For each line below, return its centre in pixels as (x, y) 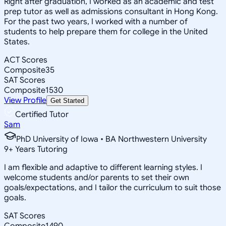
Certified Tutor (42, 114)
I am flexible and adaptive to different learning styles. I (103, 167)
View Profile (25, 100)
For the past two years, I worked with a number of (96, 21)
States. (17, 42)
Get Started (67, 100)
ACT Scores (26, 60)
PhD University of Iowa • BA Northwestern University (111, 139)
